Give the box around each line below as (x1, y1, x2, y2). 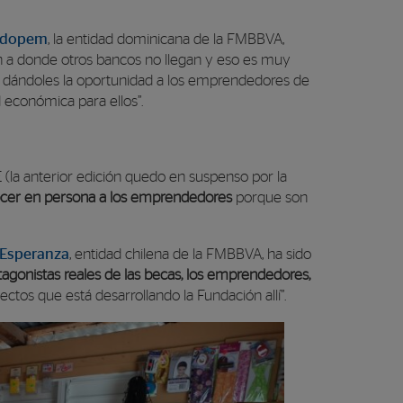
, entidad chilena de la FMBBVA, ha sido (69, 246, 311, 262)
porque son (232, 190, 308, 205)
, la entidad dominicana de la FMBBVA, (48, 31, 288, 47)
